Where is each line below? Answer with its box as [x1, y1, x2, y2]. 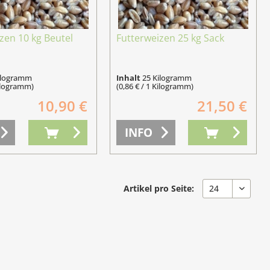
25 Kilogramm [142, 72, 192, 83]
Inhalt [116, 72, 142, 83]
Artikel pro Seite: [124, 182, 194, 194]
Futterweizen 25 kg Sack [116, 31, 224, 45]
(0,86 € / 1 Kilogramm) [116, 80, 193, 92]
